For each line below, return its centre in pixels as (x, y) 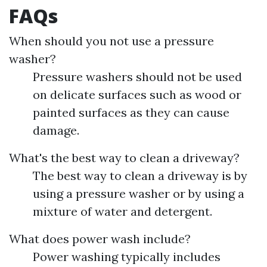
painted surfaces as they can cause (131, 112)
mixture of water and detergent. (122, 211)
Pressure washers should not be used (137, 77)
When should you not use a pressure (111, 41)
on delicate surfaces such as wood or (137, 94)
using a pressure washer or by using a (139, 193)
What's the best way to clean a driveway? (124, 158)
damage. (56, 130)
